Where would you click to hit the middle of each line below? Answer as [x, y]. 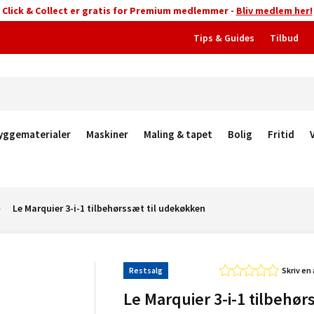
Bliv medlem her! [274, 11]
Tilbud [284, 38]
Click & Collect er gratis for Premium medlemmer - [119, 11]
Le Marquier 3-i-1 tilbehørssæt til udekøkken [109, 208]
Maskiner [107, 134]
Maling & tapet [178, 134]
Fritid [281, 134]
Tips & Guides [224, 38]
